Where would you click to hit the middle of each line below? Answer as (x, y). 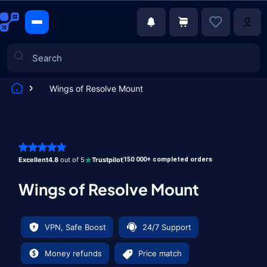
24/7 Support (167, 227)
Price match (160, 253)
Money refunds (73, 253)
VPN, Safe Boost (75, 227)
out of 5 (72, 160)
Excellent (33, 160)
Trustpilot (107, 160)
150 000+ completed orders (168, 159)
